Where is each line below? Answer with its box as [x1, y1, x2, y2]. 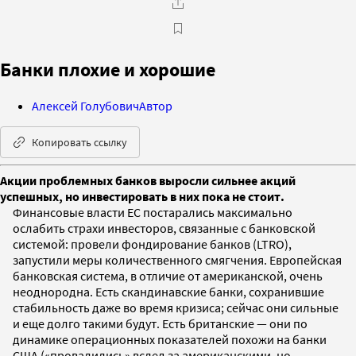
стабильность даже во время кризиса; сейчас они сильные [13, 299, 339, 315]
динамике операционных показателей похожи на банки [13, 331, 327, 347]
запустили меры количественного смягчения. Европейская [13, 251, 342, 268]
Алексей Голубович [32, 97, 139, 114]
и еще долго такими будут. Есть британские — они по [13, 315, 308, 331]
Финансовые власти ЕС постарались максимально [13, 203, 292, 220]
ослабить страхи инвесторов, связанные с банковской [13, 219, 315, 236]
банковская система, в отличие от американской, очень [13, 267, 323, 284]
